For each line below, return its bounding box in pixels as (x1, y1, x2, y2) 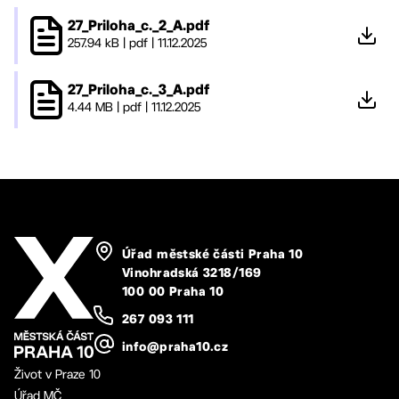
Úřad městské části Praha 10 (122, 248, 304, 261)
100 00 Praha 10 (122, 286, 224, 298)
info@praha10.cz (122, 341, 229, 354)
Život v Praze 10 (14, 366, 101, 381)
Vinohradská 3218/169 (122, 267, 262, 280)
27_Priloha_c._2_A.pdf (68, 20, 209, 33)
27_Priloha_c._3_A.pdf (68, 85, 209, 97)
